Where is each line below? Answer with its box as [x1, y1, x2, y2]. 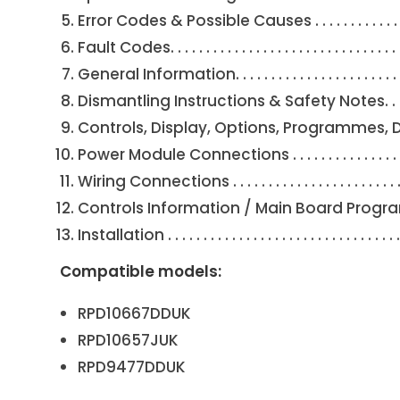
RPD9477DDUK [78, 355, 187, 378]
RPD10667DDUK [78, 302, 192, 324]
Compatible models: [60, 260, 222, 282]
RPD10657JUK [78, 329, 179, 351]
